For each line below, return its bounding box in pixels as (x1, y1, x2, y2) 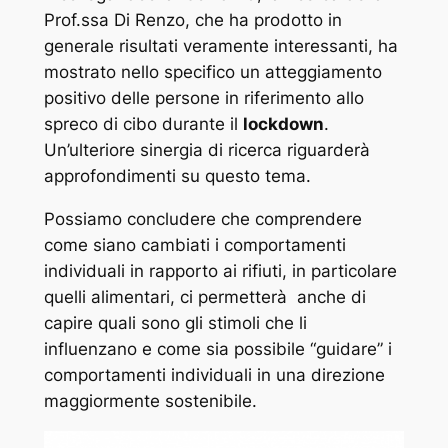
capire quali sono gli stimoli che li (43, 313, 307, 334)
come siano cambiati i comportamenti (43, 235, 346, 256)
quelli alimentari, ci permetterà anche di (43, 287, 366, 308)
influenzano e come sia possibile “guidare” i (43, 339, 392, 360)
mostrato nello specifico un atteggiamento (43, 62, 382, 83)
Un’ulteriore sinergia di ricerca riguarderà (43, 140, 370, 161)
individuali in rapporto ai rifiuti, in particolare (43, 261, 397, 282)
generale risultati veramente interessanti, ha (43, 36, 398, 57)
